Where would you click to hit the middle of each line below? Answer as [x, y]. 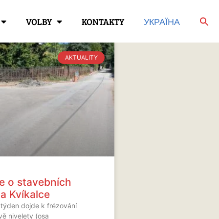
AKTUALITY [81, 58]
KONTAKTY [103, 21]
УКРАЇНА [162, 21]
